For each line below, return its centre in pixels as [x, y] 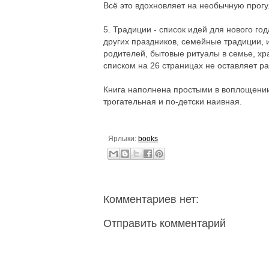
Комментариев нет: [151, 199]
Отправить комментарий [165, 224]
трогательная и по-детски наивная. [173, 101]
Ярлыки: [123, 138]
